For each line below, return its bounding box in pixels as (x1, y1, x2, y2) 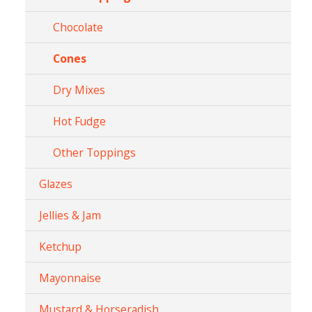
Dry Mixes (53, 82, 105, 97)
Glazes (39, 176, 72, 192)
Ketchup (39, 239, 81, 254)
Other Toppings (53, 145, 136, 160)
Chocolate (53, 19, 103, 35)
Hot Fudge (53, 114, 106, 129)
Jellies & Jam (39, 208, 101, 223)
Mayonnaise (39, 270, 101, 286)
